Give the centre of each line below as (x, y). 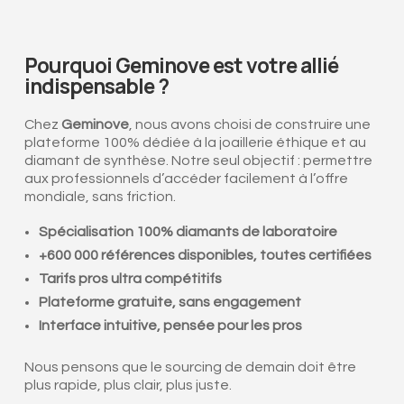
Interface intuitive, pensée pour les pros (170, 325)
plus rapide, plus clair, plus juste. (128, 385)
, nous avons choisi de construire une (249, 124)
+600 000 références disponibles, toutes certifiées (205, 255)
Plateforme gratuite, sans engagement (170, 302)
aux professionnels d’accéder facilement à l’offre (186, 178)
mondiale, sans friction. (100, 196)
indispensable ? (96, 85)
